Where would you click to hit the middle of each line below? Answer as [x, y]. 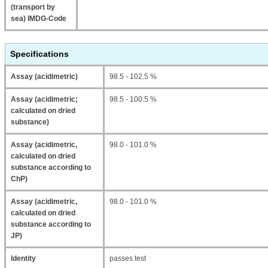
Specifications [39, 54]
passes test [128, 258]
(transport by [33, 7]
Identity [23, 258]
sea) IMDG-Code [39, 19]
